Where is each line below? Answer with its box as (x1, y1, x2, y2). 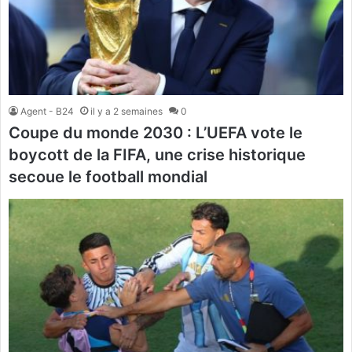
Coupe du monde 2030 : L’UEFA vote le (9, 123, 302, 142)
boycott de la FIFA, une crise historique (9, 145, 306, 164)
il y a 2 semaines (90, 104, 163, 117)
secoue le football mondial (9, 167, 207, 186)
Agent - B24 (20, 104, 74, 117)
